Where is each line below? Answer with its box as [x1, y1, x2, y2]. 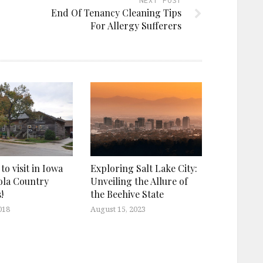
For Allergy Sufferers [90, 19, 181, 32]
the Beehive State [90, 188, 164, 201]
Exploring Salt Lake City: [90, 162, 197, 175]
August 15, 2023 [90, 204, 146, 215]
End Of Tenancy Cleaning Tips [51, 6, 181, 19]
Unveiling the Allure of [90, 175, 188, 188]
